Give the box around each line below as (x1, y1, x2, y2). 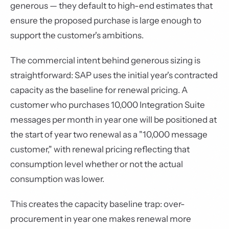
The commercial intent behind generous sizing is (10, 55, 200, 65)
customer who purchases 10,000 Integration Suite (10, 100, 205, 110)
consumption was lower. (10, 174, 104, 184)
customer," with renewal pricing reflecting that (10, 144, 190, 154)
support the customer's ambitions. (10, 30, 144, 40)
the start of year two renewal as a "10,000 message (10, 129, 208, 140)
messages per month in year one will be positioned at (10, 114, 217, 125)
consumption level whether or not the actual (10, 159, 183, 169)
